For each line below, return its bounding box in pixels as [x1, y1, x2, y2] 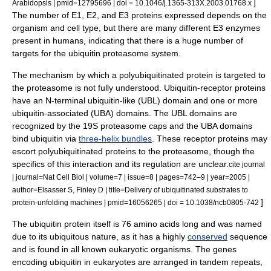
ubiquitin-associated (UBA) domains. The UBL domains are [12, 108, 237, 118]
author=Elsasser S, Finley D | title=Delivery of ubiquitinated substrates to [12, 186, 248, 194]
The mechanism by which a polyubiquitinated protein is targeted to [12, 70, 266, 80]
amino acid [134, 219, 175, 229]
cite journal [229, 160, 265, 168]
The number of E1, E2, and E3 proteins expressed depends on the [12, 10, 267, 20]
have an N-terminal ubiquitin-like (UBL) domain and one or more [12, 96, 258, 105]
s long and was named [175, 219, 262, 229]
